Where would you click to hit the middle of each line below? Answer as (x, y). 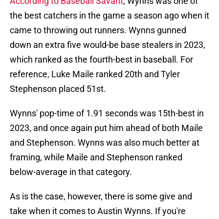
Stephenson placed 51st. (58, 89)
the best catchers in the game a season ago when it (109, 16)
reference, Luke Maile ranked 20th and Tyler (95, 74)
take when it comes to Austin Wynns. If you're (98, 211)
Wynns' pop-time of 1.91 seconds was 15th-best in (107, 113)
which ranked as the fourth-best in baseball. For (101, 60)
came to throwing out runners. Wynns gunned (98, 30)
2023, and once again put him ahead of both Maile (106, 128)
